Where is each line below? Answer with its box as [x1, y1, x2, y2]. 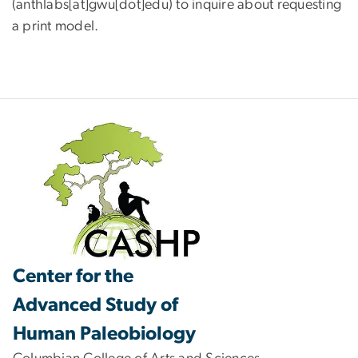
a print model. [12, 19, 99, 34]
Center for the [13, 266, 133, 286]
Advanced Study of [13, 295, 178, 315]
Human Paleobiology [13, 324, 196, 344]
